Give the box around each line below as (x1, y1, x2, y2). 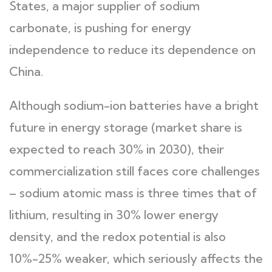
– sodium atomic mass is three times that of (9, 185, 257, 200)
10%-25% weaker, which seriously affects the (9, 251, 263, 266)
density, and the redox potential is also (9, 229, 226, 244)
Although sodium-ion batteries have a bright (9, 98, 259, 113)
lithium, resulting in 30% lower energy (9, 207, 219, 222)
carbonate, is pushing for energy (9, 20, 191, 35)
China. (9, 64, 43, 79)
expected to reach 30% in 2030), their (9, 141, 224, 157)
